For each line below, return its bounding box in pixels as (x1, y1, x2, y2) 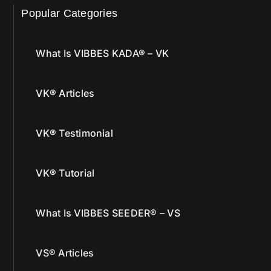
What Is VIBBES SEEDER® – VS (36, 178, 180, 191)
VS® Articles (36, 218, 94, 231)
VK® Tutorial (36, 139, 95, 151)
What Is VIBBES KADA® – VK (36, 19, 169, 31)
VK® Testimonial (36, 99, 113, 111)
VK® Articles (36, 59, 95, 71)
